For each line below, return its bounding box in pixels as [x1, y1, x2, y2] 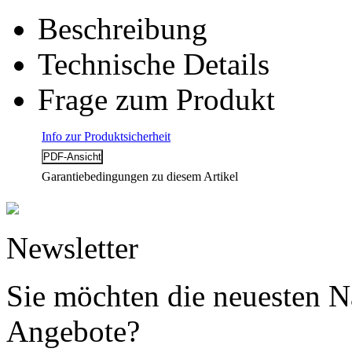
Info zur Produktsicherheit [42, 129, 170, 143]
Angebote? [6, 313, 140, 348]
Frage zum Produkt [38, 82, 275, 116]
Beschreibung [38, 11, 207, 46]
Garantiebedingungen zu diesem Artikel [42, 169, 238, 183]
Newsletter [6, 230, 138, 265]
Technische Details [38, 46, 269, 81]
